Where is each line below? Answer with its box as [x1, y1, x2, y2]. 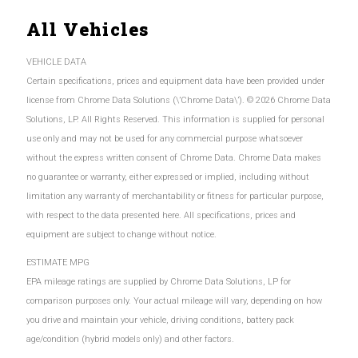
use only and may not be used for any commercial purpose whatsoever [26, 133, 303, 144]
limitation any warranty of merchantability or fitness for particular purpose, [26, 190, 324, 201]
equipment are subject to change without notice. [26, 229, 217, 240]
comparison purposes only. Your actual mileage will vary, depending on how [26, 295, 322, 306]
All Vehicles [26, 17, 149, 41]
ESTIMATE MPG [26, 257, 89, 268]
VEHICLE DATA [26, 56, 86, 67]
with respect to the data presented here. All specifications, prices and [26, 209, 296, 221]
